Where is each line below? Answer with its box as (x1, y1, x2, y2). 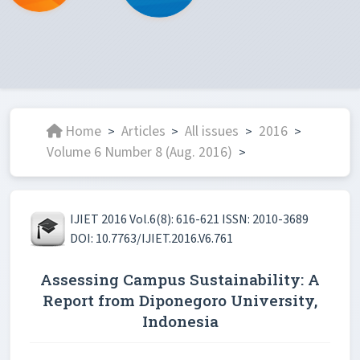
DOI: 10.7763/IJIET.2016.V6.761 (70, 230, 233, 248)
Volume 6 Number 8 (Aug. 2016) (46, 142, 232, 163)
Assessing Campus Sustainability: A (40, 269, 320, 290)
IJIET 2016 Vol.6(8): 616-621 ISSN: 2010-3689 (70, 211, 309, 229)
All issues (185, 121, 239, 142)
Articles (121, 121, 166, 142)
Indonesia (141, 311, 219, 332)
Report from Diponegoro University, (43, 290, 317, 311)
